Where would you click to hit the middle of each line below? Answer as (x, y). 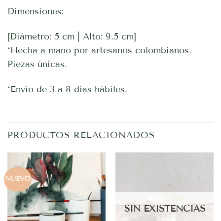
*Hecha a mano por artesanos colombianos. (99, 51)
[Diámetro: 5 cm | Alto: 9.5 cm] (72, 37)
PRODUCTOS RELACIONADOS (81, 135)
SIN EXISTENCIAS (165, 209)
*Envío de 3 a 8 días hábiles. (67, 90)
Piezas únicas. (37, 64)
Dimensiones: (36, 12)
